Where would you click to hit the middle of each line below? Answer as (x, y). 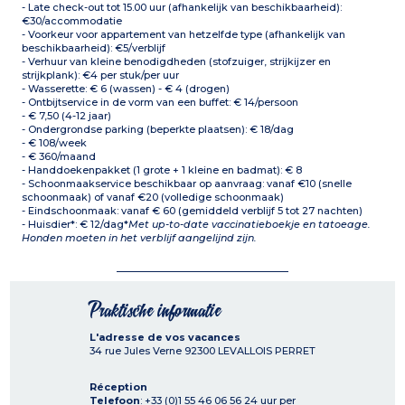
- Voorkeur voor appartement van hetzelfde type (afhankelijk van (184, 35)
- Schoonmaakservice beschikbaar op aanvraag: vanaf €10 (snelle (187, 184)
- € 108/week (55, 143)
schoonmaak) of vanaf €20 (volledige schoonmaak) (153, 198)
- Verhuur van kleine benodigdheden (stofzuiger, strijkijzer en (177, 62)
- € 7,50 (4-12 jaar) (67, 116)
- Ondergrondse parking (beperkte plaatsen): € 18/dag (158, 130)
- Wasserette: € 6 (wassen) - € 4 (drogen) (126, 89)
